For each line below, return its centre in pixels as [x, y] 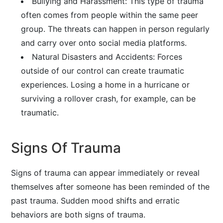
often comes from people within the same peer [110, 15]
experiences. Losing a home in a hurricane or [106, 85]
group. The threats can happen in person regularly [115, 29]
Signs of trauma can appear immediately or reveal [106, 173]
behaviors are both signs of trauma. [78, 215]
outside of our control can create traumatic [103, 71]
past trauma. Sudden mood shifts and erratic [96, 201]
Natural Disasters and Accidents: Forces [107, 57]
